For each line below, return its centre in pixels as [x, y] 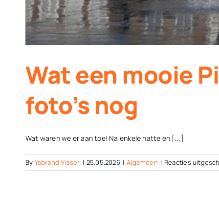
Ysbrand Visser [57, 163]
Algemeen [142, 163]
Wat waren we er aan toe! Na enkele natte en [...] [105, 138]
